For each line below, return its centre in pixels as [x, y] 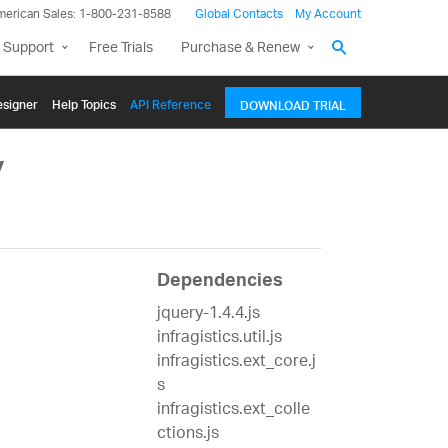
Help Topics [84, 102]
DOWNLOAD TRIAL [293, 103]
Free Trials [121, 48]
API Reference [170, 102]
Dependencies [219, 283]
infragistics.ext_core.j [236, 363]
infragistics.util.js [219, 339]
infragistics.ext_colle [233, 411]
